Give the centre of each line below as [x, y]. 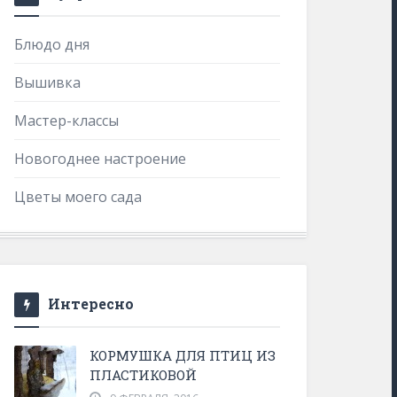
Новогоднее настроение [100, 159]
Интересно [91, 304]
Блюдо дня [52, 44]
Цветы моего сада [78, 197]
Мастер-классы [66, 121]
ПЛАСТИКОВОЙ [143, 375]
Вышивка [47, 82]
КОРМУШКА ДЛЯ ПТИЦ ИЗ [183, 355]
